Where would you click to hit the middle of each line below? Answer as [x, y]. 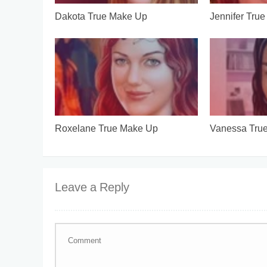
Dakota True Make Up [101, 17]
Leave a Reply [92, 188]
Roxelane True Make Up [106, 129]
